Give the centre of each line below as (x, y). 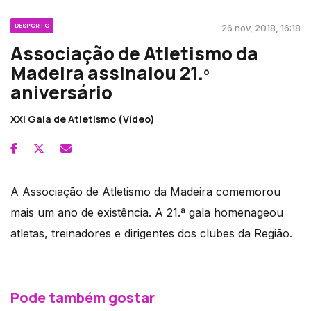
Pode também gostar (83, 297)
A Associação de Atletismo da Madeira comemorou (145, 191)
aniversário (61, 92)
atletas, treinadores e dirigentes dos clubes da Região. (151, 233)
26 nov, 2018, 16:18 (261, 27)
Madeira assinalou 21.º (110, 73)
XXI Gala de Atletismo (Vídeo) (83, 119)
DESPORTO (32, 25)
